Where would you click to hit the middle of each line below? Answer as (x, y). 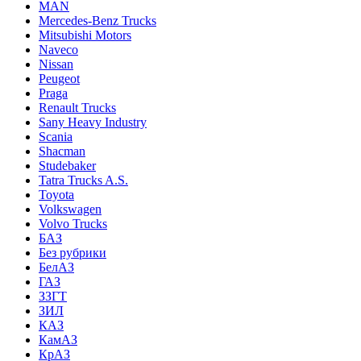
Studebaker (67, 165)
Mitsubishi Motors (85, 35)
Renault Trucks (77, 107)
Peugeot (59, 78)
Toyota (56, 194)
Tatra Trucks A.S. (83, 180)
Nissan (56, 64)
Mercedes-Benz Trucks (98, 20)
